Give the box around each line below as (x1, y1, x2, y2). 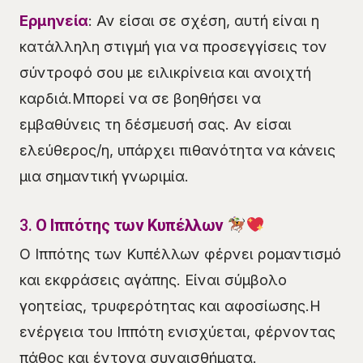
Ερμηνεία (19, 11, 88, 29)
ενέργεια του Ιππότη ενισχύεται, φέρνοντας (19, 322, 335, 340)
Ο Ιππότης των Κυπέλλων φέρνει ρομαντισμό (19, 245, 341, 263)
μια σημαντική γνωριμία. (19, 167, 189, 185)
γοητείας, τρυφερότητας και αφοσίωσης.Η (19, 297, 321, 314)
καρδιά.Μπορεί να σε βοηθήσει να (19, 89, 261, 107)
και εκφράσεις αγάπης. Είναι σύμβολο (19, 271, 287, 288)
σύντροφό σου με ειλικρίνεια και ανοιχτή (19, 63, 311, 81)
